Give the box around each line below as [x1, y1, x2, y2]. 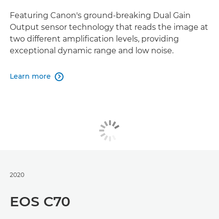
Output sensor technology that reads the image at [10, 22, 208, 32]
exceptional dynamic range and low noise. [10, 45, 174, 55]
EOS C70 [10, 193, 70, 210]
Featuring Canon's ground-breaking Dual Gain [10, 10, 191, 20]
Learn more [10, 71, 51, 81]
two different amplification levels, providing [10, 34, 179, 44]
